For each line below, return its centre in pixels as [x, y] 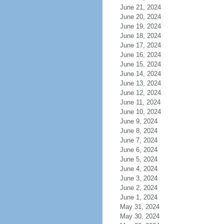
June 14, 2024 [140, 74]
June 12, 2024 [140, 93]
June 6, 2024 [138, 150]
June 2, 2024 [138, 188]
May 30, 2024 [139, 216]
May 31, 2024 [139, 207]
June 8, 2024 [138, 131]
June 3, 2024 [138, 178]
